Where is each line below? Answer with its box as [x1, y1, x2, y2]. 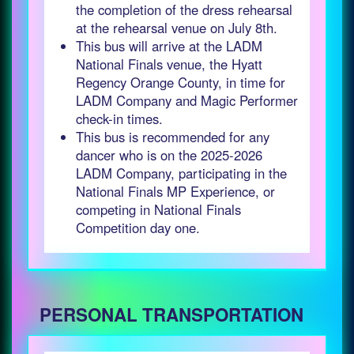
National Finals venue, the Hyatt [76, 55, 262, 73]
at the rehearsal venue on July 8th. [76, 18, 277, 37]
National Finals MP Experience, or [76, 182, 275, 201]
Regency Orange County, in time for [76, 73, 285, 92]
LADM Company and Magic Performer [76, 91, 298, 110]
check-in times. [76, 109, 163, 128]
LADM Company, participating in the [76, 164, 287, 183]
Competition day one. [76, 218, 200, 237]
